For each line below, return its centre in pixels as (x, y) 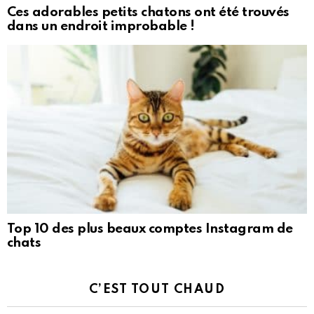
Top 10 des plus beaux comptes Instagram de (150, 229)
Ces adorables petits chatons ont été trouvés (148, 12)
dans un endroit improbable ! (101, 26)
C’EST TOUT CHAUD (157, 290)
